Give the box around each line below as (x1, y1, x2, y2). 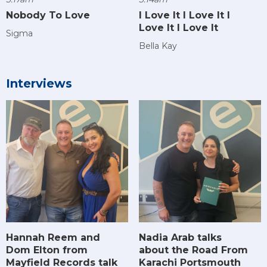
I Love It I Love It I (138, 9, 230, 21)
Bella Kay (138, 40, 177, 51)
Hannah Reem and (6, 232, 100, 244)
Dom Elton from (6, 244, 88, 256)
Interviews (6, 76, 72, 91)
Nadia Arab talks (138, 232, 222, 244)
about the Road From (138, 244, 248, 256)
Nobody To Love (6, 9, 90, 21)
